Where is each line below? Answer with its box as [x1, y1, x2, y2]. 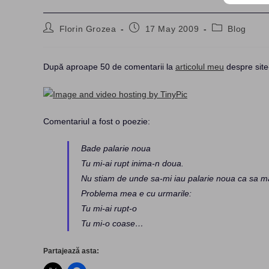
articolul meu [175, 62, 224, 71]
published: [128, 34, 172, 43]
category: [211, 34, 250, 43]
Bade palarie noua [81, 143, 151, 153]
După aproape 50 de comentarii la [43, 62, 175, 71]
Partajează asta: [43, 246, 99, 255]
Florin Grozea [59, 24, 116, 34]
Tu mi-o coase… [81, 218, 144, 228]
